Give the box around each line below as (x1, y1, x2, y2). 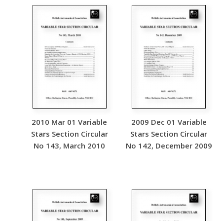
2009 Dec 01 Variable (131, 117, 207, 127)
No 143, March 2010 (34, 141, 106, 150)
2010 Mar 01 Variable (32, 117, 108, 127)
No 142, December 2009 (125, 141, 212, 150)
